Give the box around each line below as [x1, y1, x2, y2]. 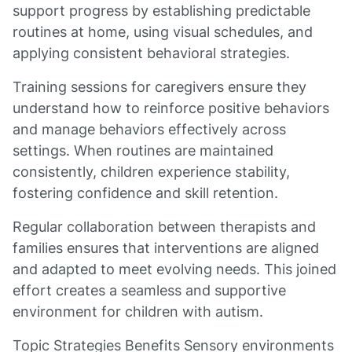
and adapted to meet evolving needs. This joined [13, 261, 336, 277]
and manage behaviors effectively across [13, 121, 286, 137]
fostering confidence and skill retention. [13, 185, 278, 201]
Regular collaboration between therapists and [13, 218, 316, 235]
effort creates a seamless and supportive [13, 282, 286, 299]
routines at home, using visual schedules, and [13, 24, 313, 40]
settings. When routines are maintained [13, 142, 273, 159]
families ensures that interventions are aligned [13, 240, 319, 256]
